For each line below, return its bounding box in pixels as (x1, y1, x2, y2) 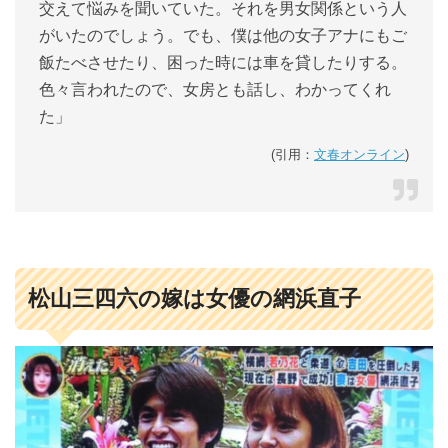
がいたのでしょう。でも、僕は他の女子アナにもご (39, 27, 407, 44)
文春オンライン (314, 147, 405, 162)
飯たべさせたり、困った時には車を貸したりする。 (39, 54, 407, 71)
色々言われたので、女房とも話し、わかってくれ (39, 81, 391, 98)
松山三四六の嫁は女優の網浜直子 (28, 286, 362, 312)
